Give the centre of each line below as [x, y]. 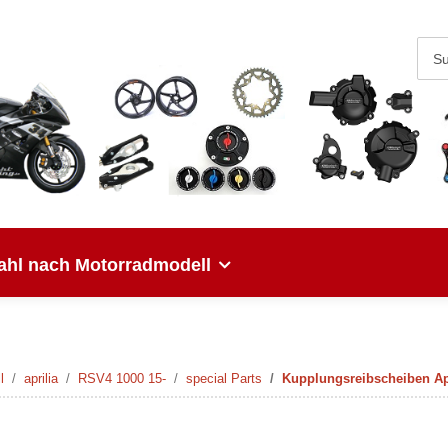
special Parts [224, 378]
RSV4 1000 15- [122, 378]
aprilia [41, 378]
